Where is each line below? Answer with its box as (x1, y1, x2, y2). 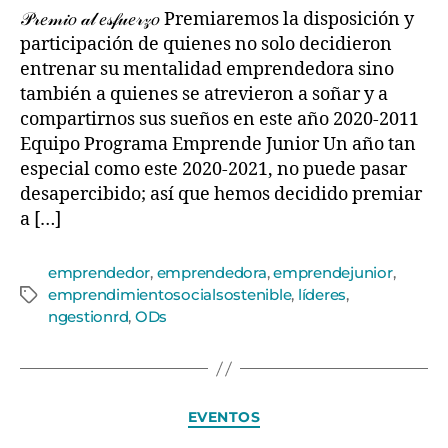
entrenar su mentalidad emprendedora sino (20, 58, 394, 81)
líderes (297, 285, 347, 304)
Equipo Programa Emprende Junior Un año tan (20, 133, 416, 156)
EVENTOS (187, 408, 261, 426)
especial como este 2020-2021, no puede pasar (20, 158, 407, 181)
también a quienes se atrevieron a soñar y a (20, 83, 388, 106)
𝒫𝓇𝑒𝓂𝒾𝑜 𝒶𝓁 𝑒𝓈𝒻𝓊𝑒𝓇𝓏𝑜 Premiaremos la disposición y (20, 8, 414, 31)
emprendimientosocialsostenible (48, 285, 292, 304)
